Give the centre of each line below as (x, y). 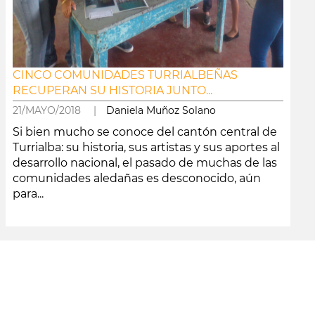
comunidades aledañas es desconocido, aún (137, 178)
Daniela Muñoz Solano (161, 110)
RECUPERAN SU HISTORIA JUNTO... (113, 90)
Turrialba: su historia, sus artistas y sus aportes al (147, 147)
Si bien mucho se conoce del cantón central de (145, 132)
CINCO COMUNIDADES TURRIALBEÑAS (126, 75)
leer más (30, 218)
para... (28, 194)
